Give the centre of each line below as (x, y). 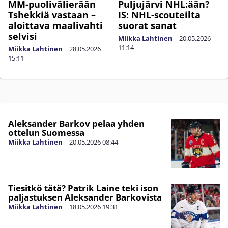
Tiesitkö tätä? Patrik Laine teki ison (83, 188)
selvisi (23, 36)
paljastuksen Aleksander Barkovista (85, 197)
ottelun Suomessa (46, 133)
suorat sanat (147, 26)
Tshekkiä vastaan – (52, 15)
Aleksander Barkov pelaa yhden (76, 124)
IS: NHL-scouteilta (159, 15)
